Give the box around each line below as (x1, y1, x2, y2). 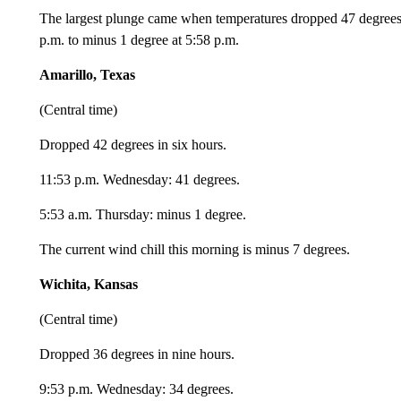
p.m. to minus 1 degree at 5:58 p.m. (38, 32, 239, 47)
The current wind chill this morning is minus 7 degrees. (38, 242, 350, 257)
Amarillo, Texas (38, 67, 135, 82)
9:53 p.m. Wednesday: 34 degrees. (38, 381, 234, 397)
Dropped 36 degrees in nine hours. (38, 346, 235, 362)
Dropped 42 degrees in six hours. (38, 137, 226, 152)
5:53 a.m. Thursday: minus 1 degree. (38, 207, 246, 222)
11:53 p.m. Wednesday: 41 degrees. (38, 172, 240, 187)
